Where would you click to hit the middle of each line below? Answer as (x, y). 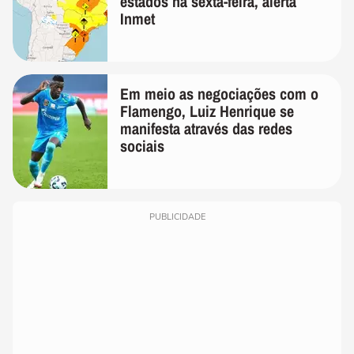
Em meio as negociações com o (219, 94)
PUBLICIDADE (177, 217)
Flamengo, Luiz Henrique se (207, 111)
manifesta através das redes (206, 129)
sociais (142, 146)
